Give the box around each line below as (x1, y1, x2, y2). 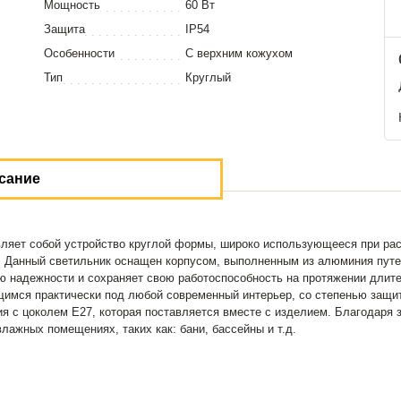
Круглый (185, 71, 231, 84)
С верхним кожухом (185, 47, 293, 60)
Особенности (44, 47, 115, 60)
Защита (44, 22, 85, 36)
